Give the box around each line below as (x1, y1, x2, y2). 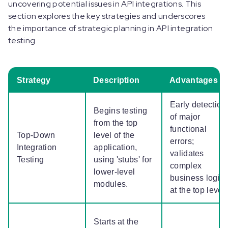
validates (170, 149, 204, 158)
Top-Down (17, 131, 55, 140)
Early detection (170, 100, 226, 109)
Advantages (169, 76, 220, 85)
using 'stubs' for (94, 155, 152, 164)
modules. (94, 180, 130, 189)
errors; (170, 137, 194, 146)
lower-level (94, 167, 135, 177)
